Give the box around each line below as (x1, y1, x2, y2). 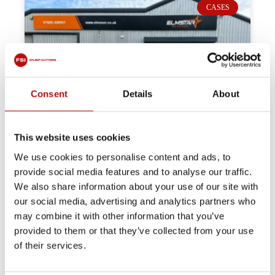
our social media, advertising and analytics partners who (14, 195, 255, 206)
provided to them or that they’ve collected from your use (14, 225, 254, 236)
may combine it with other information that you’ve (14, 210, 225, 221)
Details (122, 88, 153, 99)
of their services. (14, 239, 86, 250)
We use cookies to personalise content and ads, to (14, 151, 231, 162)
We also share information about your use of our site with (14, 180, 258, 192)
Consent (31, 88, 68, 99)
